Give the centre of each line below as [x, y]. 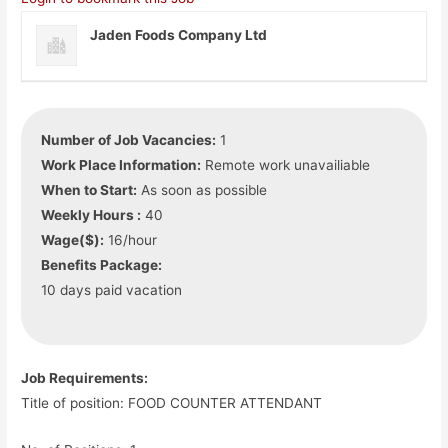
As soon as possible [202, 190]
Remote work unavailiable [286, 165]
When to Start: [89, 190]
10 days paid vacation [112, 290]
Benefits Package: [102, 265]
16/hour [131, 240]
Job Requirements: [85, 377]
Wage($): [73, 240]
